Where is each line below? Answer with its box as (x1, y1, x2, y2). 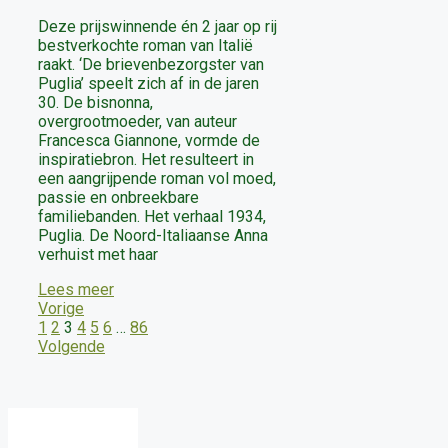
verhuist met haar (38, 245, 158, 265)
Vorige (38, 299, 84, 319)
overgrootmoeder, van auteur (38, 112, 237, 132)
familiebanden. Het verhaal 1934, (38, 207, 266, 227)
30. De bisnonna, (38, 93, 153, 113)
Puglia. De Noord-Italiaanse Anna (38, 226, 268, 246)
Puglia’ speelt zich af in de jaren (38, 74, 259, 94)
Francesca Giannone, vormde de (38, 131, 260, 151)
